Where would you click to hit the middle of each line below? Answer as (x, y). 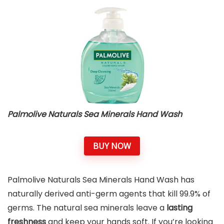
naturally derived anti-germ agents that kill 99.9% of (109, 194)
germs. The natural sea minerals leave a (87, 208)
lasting (179, 208)
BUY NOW (112, 146)
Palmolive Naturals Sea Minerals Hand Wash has (101, 180)
